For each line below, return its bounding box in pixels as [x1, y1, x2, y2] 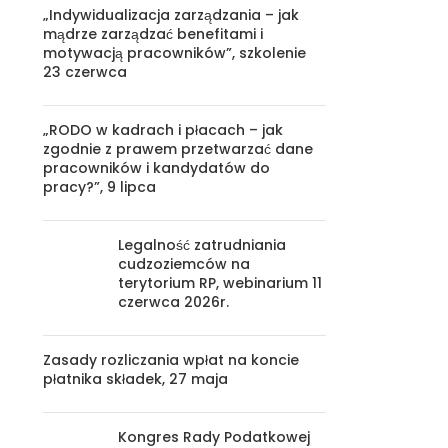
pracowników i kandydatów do [42, 158, 270, 178]
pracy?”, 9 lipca [42, 177, 156, 197]
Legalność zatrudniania [117, 235, 286, 255]
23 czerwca [42, 62, 127, 82]
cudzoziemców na [117, 254, 250, 274]
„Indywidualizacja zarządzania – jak [42, 5, 299, 25]
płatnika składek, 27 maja [42, 369, 228, 389]
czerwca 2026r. [117, 292, 229, 312]
